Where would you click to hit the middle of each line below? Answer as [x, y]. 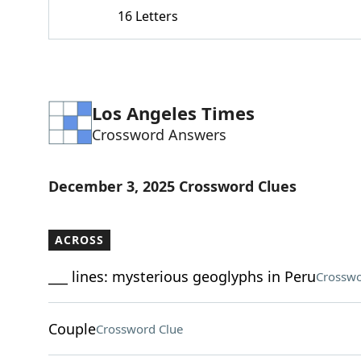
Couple [72, 329]
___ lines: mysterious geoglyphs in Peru [182, 276]
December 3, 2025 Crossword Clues [172, 186]
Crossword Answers [159, 135]
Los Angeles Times [173, 113]
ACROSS [79, 240]
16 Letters [147, 16]
